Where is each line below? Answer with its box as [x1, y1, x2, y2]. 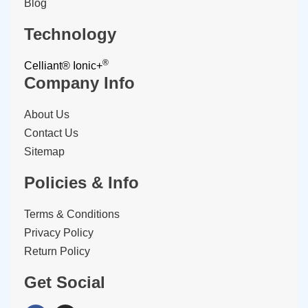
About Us [24, 108, 69, 120]
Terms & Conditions [24, 208, 120, 220]
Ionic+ [73, 59, 102, 71]
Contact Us [24, 126, 78, 139]
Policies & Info [24, 173, 139, 192]
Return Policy [24, 245, 90, 257]
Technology [24, 24, 116, 43]
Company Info [24, 73, 135, 92]
